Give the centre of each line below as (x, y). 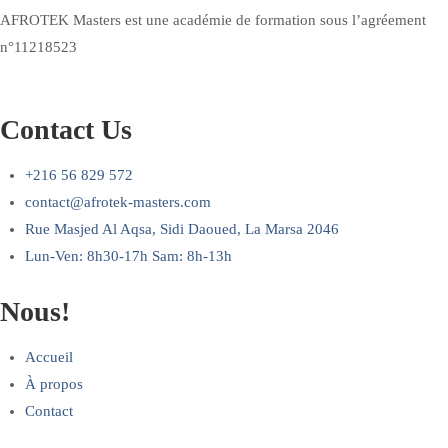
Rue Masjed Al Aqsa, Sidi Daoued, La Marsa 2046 (182, 229)
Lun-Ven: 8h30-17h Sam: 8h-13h (128, 256)
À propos (54, 384)
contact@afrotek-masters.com (118, 202)
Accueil (49, 357)
